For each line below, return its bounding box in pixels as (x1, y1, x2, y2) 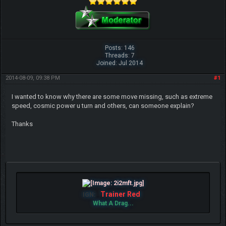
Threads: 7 (104, 51, 135, 59)
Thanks (11, 120, 33, 128)
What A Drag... (92, 199, 134, 207)
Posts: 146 (104, 44, 135, 51)
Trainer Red (100, 190, 140, 198)
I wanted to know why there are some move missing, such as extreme (11, 92, 212, 100)
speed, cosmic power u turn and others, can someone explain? (11, 101, 196, 109)
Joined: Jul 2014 (96, 59, 143, 67)
